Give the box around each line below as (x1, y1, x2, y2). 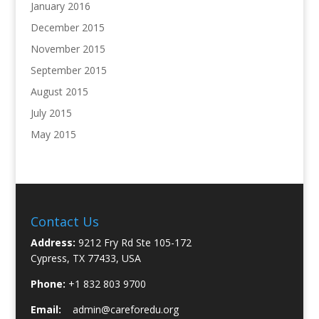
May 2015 (30, 127, 76, 141)
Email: (30, 302, 61, 316)
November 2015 (30, 42, 105, 56)
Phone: (30, 276, 66, 291)
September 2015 (30, 63, 107, 77)
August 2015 (30, 85, 88, 98)
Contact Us (30, 212, 99, 230)
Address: (30, 235, 75, 249)
